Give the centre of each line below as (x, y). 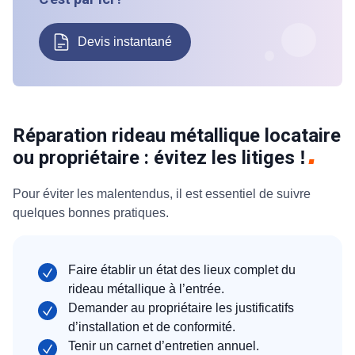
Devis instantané (125, 41)
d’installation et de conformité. (152, 326)
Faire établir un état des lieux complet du (182, 269)
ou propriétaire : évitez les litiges (156, 157)
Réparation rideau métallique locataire (177, 135)
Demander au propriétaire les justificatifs (181, 307)
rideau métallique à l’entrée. (146, 288)
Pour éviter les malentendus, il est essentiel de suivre (162, 193)
